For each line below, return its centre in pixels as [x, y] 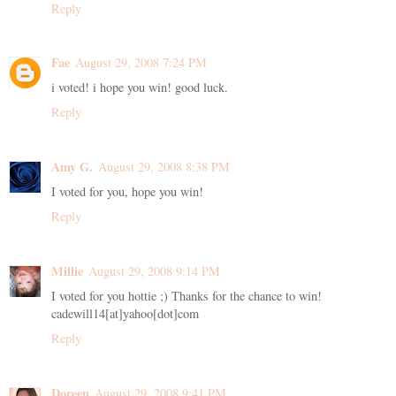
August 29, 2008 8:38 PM [164, 167]
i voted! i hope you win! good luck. [140, 88]
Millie [67, 271]
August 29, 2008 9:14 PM [154, 271]
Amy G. [72, 167]
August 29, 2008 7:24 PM [141, 63]
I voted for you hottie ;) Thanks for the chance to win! [187, 296]
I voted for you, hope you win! [127, 192]
